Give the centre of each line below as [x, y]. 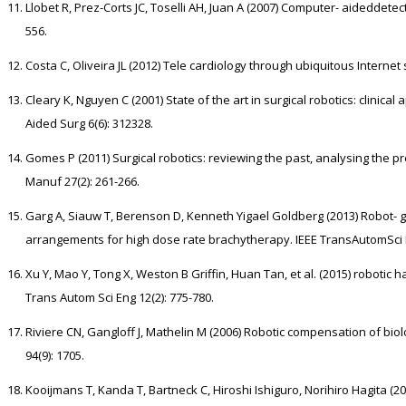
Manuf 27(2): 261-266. [82, 182]
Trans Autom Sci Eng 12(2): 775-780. [119, 298]
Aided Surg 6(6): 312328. [89, 124]
